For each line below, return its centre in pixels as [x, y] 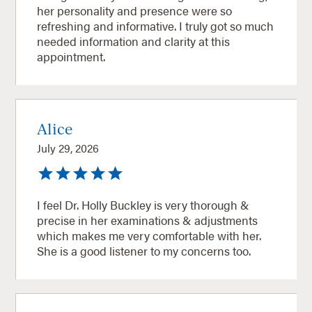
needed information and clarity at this [134, 41]
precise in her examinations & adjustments [148, 220]
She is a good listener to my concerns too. [144, 250]
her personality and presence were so [135, 10]
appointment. [71, 56]
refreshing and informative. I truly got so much [156, 25]
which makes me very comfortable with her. [149, 235]
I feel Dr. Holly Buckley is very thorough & [143, 204]
